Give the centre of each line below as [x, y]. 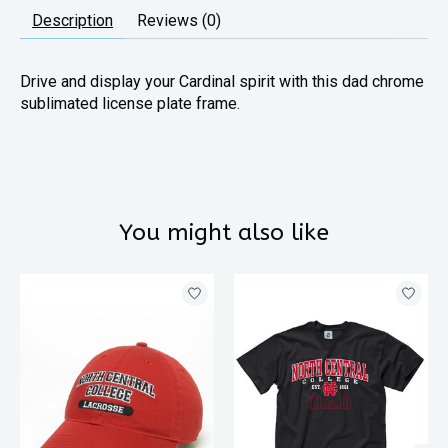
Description [72, 20]
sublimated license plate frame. [130, 103]
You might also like [224, 232]
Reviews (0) [179, 20]
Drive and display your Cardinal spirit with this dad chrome [222, 81]
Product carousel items [101, 284]
